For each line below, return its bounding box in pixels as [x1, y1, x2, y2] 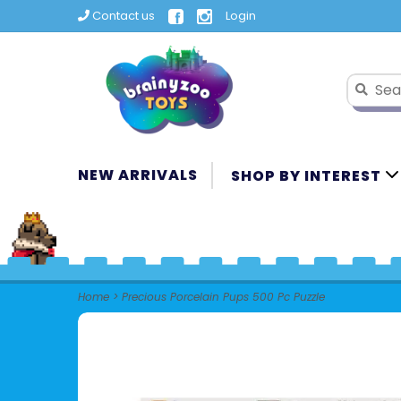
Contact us [90, 7, 155, 24]
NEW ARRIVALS [78, 165, 198, 185]
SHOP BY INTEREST [231, 166, 385, 186]
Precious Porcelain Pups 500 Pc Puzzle [122, 289, 325, 304]
